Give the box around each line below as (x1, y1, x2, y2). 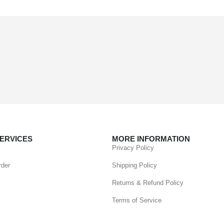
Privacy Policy (112, 144, 154, 152)
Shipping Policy (112, 161, 157, 169)
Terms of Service (112, 196, 161, 204)
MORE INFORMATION (112, 134, 190, 143)
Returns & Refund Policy (112, 179, 183, 187)
